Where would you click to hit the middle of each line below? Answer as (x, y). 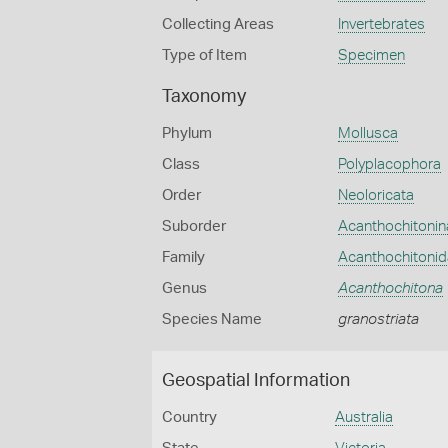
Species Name (212, 319)
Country (189, 417)
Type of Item (204, 55)
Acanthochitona (390, 288)
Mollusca (367, 133)
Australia (364, 417)
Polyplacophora (389, 164)
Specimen (371, 55)
